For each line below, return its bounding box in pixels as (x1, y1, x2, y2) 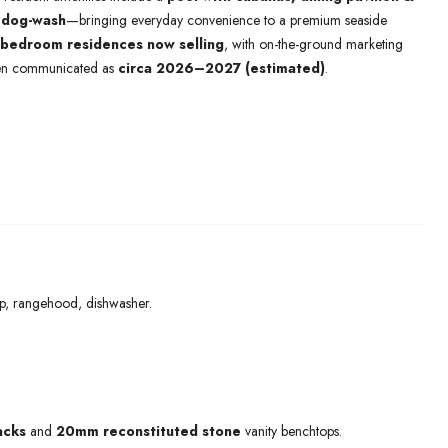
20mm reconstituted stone (56, 421, 241, 441)
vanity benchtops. (241, 421, 342, 441)
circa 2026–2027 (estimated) (118, 58, 325, 78)
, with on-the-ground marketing (224, 34, 403, 54)
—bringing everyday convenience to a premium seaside (66, 10, 387, 30)
